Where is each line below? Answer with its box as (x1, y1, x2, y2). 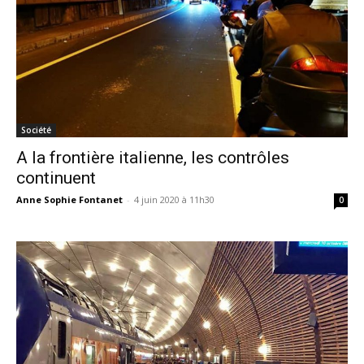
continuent (16, 167, 96, 188)
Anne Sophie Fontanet (16, 193, 123, 206)
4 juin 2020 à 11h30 (134, 193, 214, 206)
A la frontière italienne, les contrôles (16, 147, 289, 167)
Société (21, 123, 51, 136)
